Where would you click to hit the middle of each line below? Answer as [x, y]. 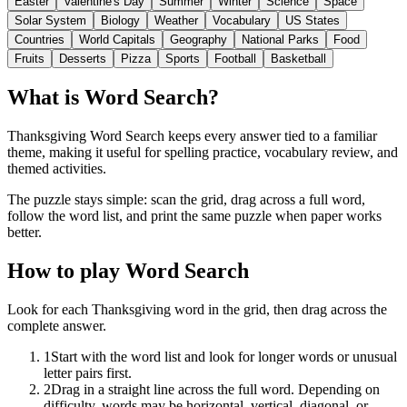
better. [25, 233]
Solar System [50, 20]
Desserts [83, 58]
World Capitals [117, 39]
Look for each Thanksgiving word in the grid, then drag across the [197, 310]
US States [313, 20]
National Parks [280, 39]
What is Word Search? [113, 98]
